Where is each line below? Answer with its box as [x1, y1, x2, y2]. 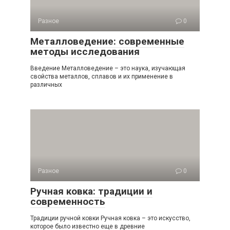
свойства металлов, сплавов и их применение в [30, 72, 173, 80]
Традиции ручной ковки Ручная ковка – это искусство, [30, 214, 190, 222]
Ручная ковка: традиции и [30, 185, 152, 197]
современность [30, 195, 105, 207]
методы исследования [30, 45, 140, 57]
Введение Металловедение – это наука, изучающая [30, 64, 185, 72]
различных [30, 81, 62, 88]
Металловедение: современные [30, 35, 184, 47]
